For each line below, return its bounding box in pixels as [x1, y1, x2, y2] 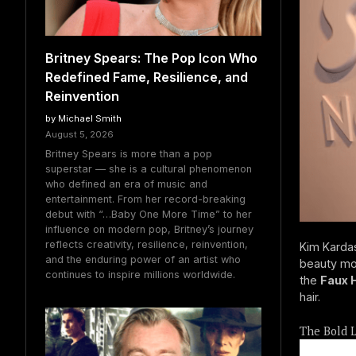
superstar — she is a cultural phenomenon [45, 162, 252, 175]
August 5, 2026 [45, 129, 114, 141]
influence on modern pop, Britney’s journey [45, 222, 253, 235]
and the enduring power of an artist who [45, 253, 241, 265]
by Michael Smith [45, 113, 122, 125]
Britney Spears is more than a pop [45, 147, 212, 160]
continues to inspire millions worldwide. [45, 268, 235, 281]
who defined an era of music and [45, 177, 207, 190]
